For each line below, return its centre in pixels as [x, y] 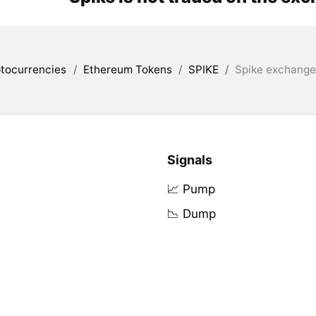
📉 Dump [191, 213]
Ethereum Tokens [127, 69]
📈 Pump [191, 189]
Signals [189, 159]
